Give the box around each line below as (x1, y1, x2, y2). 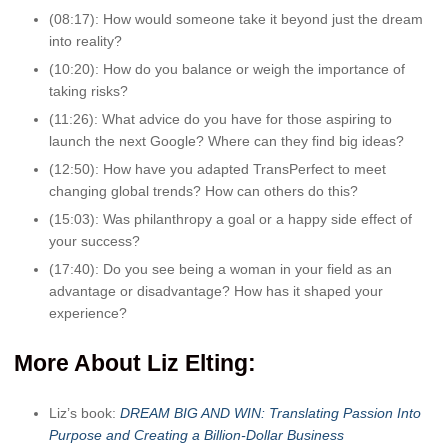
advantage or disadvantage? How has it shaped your (49, 283, 383, 300)
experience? (49, 305, 127, 322)
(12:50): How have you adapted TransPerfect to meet (49, 161, 386, 178)
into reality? (49, 33, 122, 50)
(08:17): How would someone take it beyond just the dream (49, 11, 423, 28)
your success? (49, 233, 140, 250)
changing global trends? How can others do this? (49, 183, 358, 200)
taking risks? (49, 83, 128, 100)
